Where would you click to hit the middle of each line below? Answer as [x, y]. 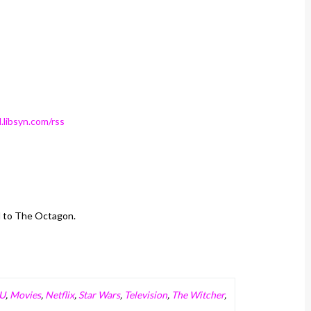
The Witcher [198, 294]
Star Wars [99, 294]
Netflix [60, 294]
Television [146, 294]
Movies [25, 294]
